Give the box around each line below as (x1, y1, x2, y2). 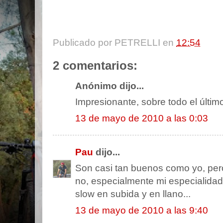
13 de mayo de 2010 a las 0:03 (75, 113, 208, 123)
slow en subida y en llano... (75, 189, 191, 200)
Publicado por (53, 37, 114, 48)
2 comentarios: (53, 59, 137, 72)
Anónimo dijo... (75, 80, 144, 91)
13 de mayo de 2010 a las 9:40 (75, 205, 208, 216)
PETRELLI (114, 37, 160, 48)
